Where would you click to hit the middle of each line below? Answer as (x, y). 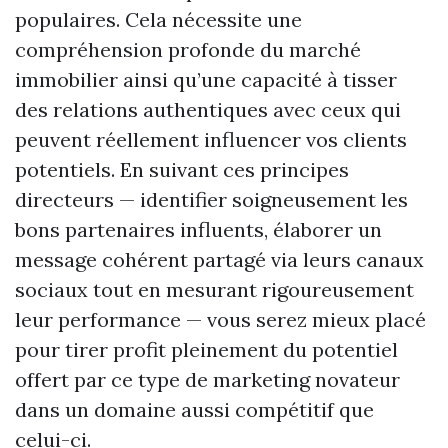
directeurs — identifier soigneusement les (211, 200)
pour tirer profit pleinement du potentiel (206, 350)
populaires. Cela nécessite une (158, 20)
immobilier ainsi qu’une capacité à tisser (206, 80)
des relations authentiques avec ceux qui (208, 110)
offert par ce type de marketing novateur (207, 380)
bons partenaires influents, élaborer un (198, 230)
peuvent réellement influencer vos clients (211, 140)
